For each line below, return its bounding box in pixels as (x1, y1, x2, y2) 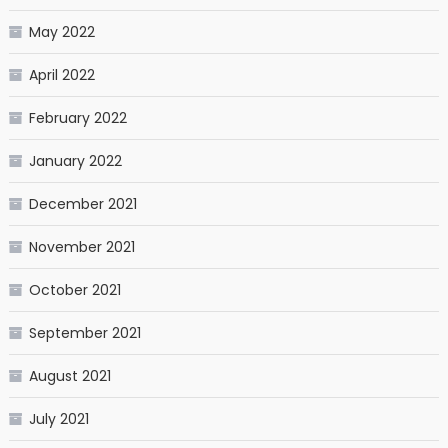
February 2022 (28, 107, 127, 128)
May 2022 (28, 21, 95, 42)
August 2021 (28, 365, 111, 386)
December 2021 (28, 193, 137, 214)
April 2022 (28, 64, 95, 85)
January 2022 (28, 150, 122, 171)
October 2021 (28, 279, 121, 300)
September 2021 (28, 322, 141, 343)
